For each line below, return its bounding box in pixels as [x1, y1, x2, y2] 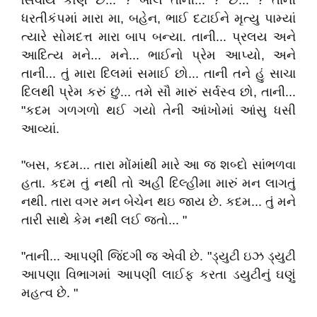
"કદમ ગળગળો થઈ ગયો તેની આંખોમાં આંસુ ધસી [21, 103, 296, 117]
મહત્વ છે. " [21, 286, 78, 300]
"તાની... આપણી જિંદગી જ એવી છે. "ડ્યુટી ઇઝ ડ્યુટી [21, 249, 296, 263]
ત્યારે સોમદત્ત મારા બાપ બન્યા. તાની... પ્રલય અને [21, 30, 296, 44]
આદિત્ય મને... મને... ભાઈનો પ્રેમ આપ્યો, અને [21, 48, 296, 62]
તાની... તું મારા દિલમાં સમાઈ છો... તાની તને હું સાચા [21, 67, 296, 81]
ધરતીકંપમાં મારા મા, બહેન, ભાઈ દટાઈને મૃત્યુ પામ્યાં [21, 11, 296, 25]
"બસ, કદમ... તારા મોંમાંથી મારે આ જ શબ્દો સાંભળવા [21, 158, 296, 172]
